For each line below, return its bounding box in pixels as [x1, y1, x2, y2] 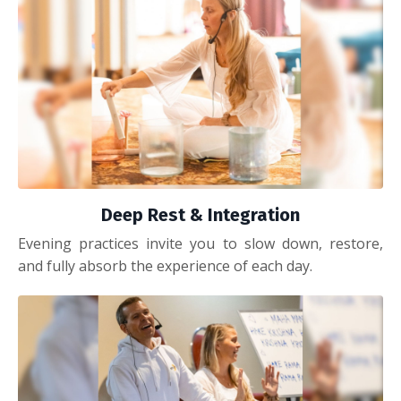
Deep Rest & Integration [101, 204, 300, 226]
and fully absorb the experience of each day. [18, 256, 312, 277]
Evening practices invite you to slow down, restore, [18, 234, 383, 254]
